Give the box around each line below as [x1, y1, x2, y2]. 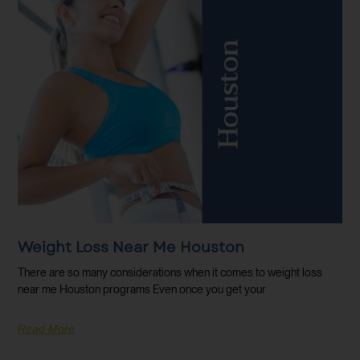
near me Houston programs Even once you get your [18, 282, 267, 296]
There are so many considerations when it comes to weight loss [18, 265, 323, 279]
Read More [18, 321, 76, 335]
